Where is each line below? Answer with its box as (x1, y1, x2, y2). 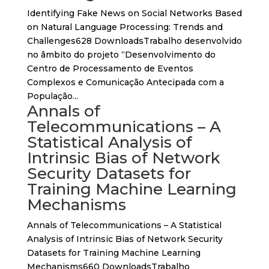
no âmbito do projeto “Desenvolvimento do (26, 49, 216, 60)
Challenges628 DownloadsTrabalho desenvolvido (26, 35, 242, 46)
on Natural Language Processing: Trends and (26, 22, 223, 32)
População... (26, 91, 78, 101)
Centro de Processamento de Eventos (26, 63, 193, 74)
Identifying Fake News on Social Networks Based (26, 8, 242, 19)
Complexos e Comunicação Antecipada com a (26, 77, 224, 88)
